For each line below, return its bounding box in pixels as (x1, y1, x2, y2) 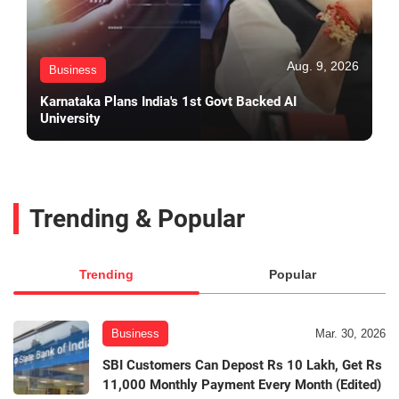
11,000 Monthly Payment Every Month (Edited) (102, 377, 381, 394)
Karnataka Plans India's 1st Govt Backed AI (40, 94, 297, 110)
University (40, 110, 101, 127)
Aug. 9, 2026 (287, 59, 359, 74)
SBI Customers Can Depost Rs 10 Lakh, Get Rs (102, 357, 382, 374)
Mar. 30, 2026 (315, 327, 386, 341)
